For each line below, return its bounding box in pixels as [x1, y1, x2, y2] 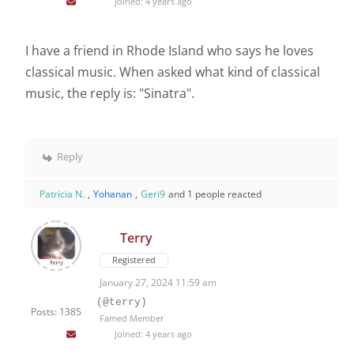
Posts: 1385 [31, 305, 81, 319]
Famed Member [100, 312, 164, 325]
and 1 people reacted [168, 187, 262, 201]
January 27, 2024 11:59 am [100, 276, 217, 290]
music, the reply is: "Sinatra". [25, 85, 198, 103]
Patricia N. [40, 187, 85, 201]
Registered [112, 254, 156, 266]
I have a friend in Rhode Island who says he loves [25, 42, 314, 60]
